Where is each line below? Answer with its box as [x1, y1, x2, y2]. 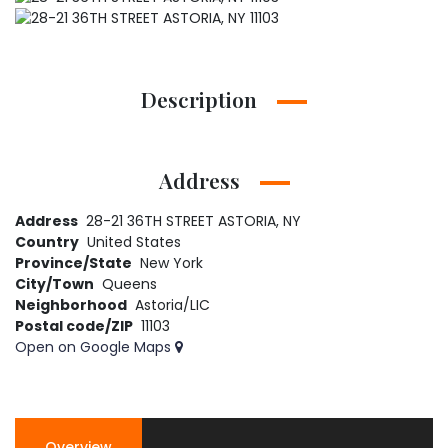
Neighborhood [15, 295, 127, 316]
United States [87, 232, 181, 253]
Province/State [15, 253, 132, 274]
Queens [102, 274, 157, 295]
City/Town [15, 274, 94, 295]
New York [140, 253, 203, 274]
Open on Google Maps [15, 337, 175, 358]
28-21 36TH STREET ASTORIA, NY [86, 211, 301, 232]
